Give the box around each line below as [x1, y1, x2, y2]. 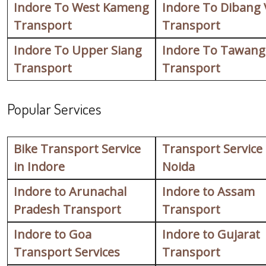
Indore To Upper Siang [14, 42, 142, 59]
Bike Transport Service [14, 141, 141, 157]
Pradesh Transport [14, 201, 121, 218]
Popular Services [7, 99, 102, 119]
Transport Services [14, 244, 120, 261]
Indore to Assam [162, 183, 255, 200]
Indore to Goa [14, 226, 91, 243]
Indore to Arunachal [14, 183, 126, 200]
